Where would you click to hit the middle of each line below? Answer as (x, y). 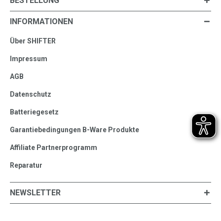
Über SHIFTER (33, 41)
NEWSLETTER (35, 192)
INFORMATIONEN (41, 21)
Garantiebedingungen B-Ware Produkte (74, 129)
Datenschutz (31, 94)
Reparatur (26, 165)
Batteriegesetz (34, 112)
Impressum (29, 58)
